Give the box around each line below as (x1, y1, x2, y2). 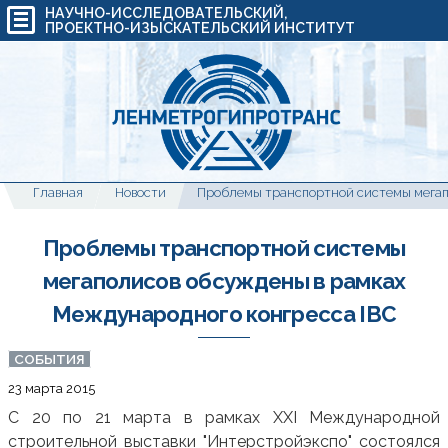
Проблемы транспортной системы (42, 235, 406, 262)
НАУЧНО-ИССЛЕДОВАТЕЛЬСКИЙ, (45, 4, 287, 21)
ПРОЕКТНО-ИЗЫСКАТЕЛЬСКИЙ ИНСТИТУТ (45, 19, 355, 36)
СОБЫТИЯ (14, 351, 85, 368)
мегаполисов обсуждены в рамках (42, 268, 406, 295)
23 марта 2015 (8, 381, 95, 397)
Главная (32, 185, 83, 201)
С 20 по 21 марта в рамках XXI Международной (8, 408, 440, 428)
